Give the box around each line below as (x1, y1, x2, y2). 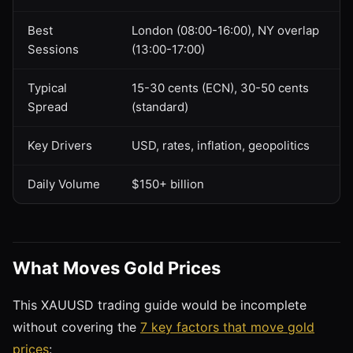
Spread (28, 98, 68, 114)
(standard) (132, 98, 188, 114)
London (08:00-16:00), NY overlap (132, 22, 319, 38)
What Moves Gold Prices (13, 257, 221, 278)
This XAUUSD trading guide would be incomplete (13, 296, 307, 313)
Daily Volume (28, 176, 100, 191)
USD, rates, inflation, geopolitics (132, 137, 310, 153)
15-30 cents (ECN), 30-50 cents (132, 80, 309, 95)
